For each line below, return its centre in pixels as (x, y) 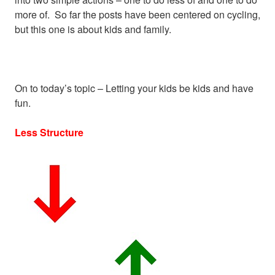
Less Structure (49, 132)
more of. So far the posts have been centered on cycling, (137, 14)
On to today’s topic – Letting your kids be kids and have (134, 88)
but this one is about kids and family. (93, 29)
